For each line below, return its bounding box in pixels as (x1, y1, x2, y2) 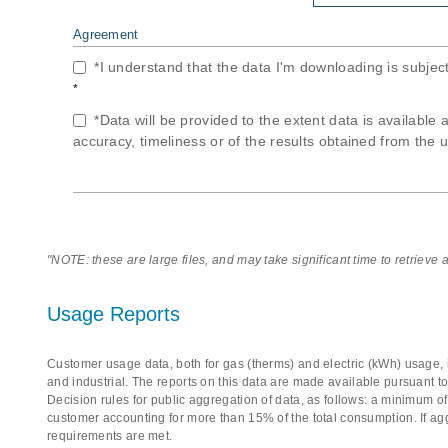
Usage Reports (47, 303, 180, 325)
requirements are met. (47, 429, 173, 443)
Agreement (72, 27, 139, 42)
